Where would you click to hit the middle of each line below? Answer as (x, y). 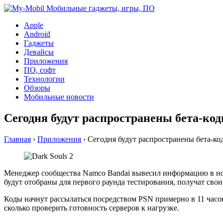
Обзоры (37, 88)
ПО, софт (40, 70)
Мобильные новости (59, 97)
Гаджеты (39, 43)
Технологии (44, 79)
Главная (17, 139)
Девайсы (39, 52)
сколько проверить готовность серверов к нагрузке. (92, 208)
